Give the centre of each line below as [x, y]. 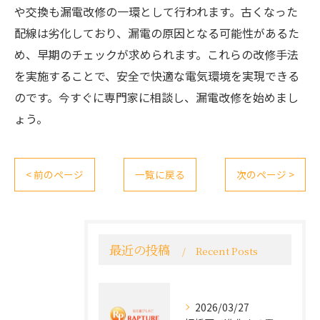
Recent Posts [227, 251]
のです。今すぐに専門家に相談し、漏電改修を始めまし [156, 97]
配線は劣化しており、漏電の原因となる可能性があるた [157, 33]
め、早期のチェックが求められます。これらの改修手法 [156, 54]
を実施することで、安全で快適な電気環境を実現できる [157, 76]
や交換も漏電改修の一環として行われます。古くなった [156, 11]
